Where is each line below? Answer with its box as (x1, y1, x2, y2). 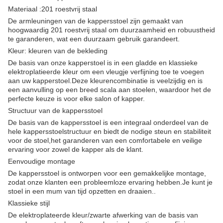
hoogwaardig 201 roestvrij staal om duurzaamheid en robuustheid (8, 26, 215, 34)
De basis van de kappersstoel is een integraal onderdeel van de (8, 118, 209, 126)
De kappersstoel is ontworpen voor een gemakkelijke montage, (8, 169, 206, 177)
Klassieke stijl (8, 199, 50, 207)
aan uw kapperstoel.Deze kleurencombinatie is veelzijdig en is (8, 77, 203, 85)
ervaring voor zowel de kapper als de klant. (8, 145, 143, 153)
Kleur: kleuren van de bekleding (8, 47, 108, 55)
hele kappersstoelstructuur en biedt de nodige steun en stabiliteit (8, 127, 211, 135)
